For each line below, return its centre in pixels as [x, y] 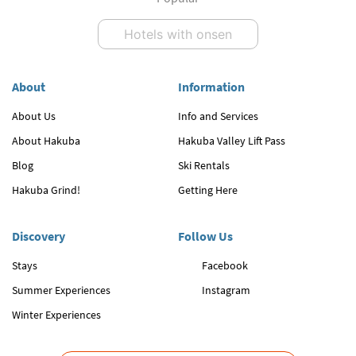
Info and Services [218, 116]
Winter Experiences [56, 315]
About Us [34, 116]
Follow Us [205, 236]
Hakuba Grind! [46, 190]
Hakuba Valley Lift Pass [232, 141]
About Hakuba [46, 141]
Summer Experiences [61, 290]
